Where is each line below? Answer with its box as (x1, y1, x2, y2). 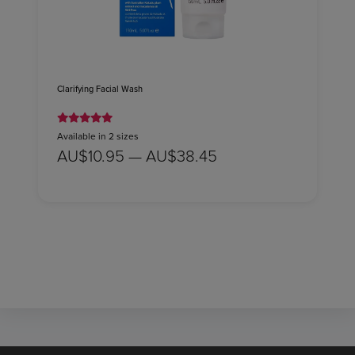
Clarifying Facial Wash (57, 82, 143, 96)
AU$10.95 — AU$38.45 (57, 144, 217, 167)
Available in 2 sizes (57, 129, 139, 143)
